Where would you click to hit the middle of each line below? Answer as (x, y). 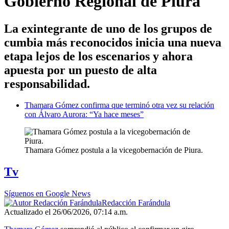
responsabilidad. (47, 84)
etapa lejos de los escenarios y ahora (98, 56)
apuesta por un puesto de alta (81, 70)
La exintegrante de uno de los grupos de (108, 28)
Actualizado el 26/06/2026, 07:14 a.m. (66, 212)
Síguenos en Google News (47, 194)
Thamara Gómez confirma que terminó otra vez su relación (119, 105)
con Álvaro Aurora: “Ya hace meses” (84, 114)
